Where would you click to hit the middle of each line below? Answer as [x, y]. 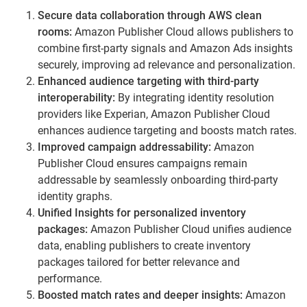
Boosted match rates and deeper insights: [142, 295]
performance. [70, 278]
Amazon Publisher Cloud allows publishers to [183, 32]
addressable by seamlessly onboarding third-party [158, 180]
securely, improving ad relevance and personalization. [167, 64]
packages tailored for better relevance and [139, 262]
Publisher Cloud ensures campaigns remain [143, 163]
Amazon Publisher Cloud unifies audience [189, 229]
